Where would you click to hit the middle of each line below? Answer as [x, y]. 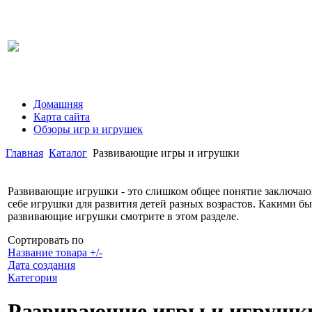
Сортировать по [46, 240]
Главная [24, 153]
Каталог [68, 153]
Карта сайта [62, 117]
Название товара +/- [55, 252]
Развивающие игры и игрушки [166, 153]
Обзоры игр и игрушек [88, 129]
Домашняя [58, 104]
